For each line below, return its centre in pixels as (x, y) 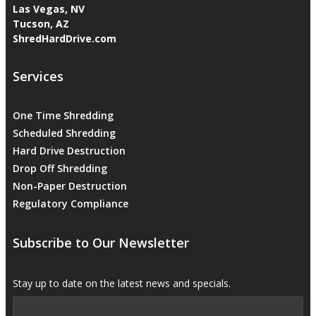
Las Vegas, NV (49, 8)
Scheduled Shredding (64, 133)
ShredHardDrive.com (65, 38)
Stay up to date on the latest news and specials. (122, 283)
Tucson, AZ (41, 23)
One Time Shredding (63, 115)
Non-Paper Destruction (70, 186)
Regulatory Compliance (71, 203)
